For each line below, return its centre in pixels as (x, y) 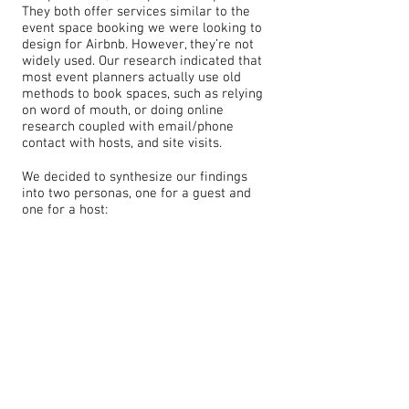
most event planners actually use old (131, 78)
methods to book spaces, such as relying (142, 94)
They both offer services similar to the (136, 12)
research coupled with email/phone (128, 127)
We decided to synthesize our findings (135, 177)
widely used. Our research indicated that (142, 61)
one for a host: (65, 210)
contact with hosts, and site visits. (122, 143)
